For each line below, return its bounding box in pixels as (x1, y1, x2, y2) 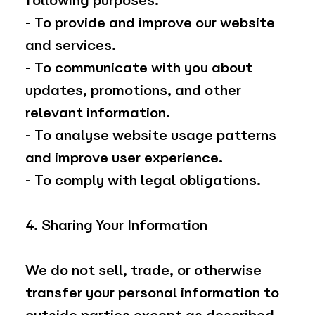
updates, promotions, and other (25, 82, 241, 99)
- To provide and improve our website (25, 14, 275, 32)
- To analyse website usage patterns (25, 127, 276, 144)
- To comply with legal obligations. (25, 172, 261, 189)
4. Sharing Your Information (25, 217, 207, 234)
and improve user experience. (25, 149, 223, 167)
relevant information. (25, 104, 170, 122)
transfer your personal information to (25, 284, 279, 302)
